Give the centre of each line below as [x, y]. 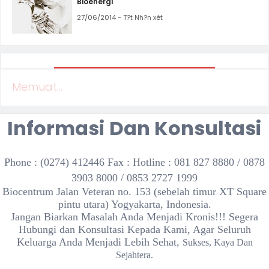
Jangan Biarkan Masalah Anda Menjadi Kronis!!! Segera [134, 217]
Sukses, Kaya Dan [217, 243]
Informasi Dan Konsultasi [134, 128]
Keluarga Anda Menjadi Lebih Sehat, [99, 242]
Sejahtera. [134, 255]
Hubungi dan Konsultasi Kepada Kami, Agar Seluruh [134, 230]
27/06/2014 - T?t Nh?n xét [120, 18]
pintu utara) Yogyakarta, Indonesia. [134, 204]
